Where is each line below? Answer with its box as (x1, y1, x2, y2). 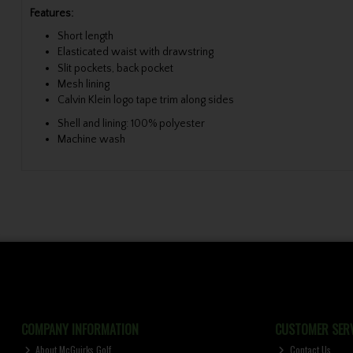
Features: (29, 6, 73, 20)
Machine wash (57, 132, 125, 146)
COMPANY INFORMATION (20, 319, 139, 339)
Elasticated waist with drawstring (57, 46, 214, 59)
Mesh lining (57, 78, 110, 91)
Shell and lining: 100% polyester (57, 117, 205, 130)
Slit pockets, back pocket (57, 61, 173, 75)
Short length (57, 29, 113, 43)
